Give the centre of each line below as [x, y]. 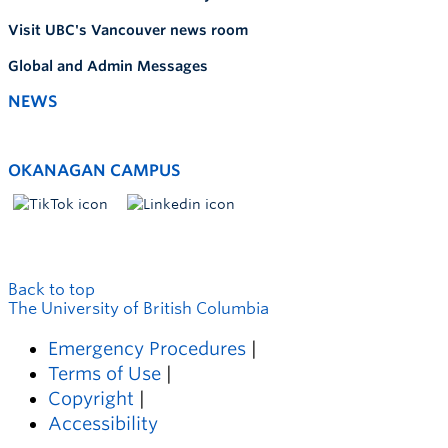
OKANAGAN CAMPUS [94, 170]
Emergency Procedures [147, 348]
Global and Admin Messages [108, 66]
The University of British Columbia [138, 308]
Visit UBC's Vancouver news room [128, 30]
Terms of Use [104, 373]
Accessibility [103, 423]
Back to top [51, 289]
